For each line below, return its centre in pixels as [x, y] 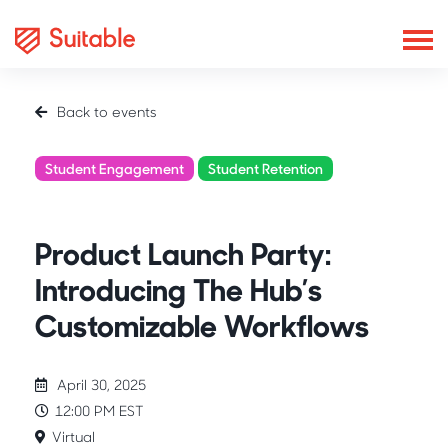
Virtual [73, 436]
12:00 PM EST [99, 410]
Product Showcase [106, 199]
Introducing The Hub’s [178, 288]
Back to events [107, 111]
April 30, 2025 [99, 384]
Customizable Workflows [202, 324]
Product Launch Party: [183, 252]
